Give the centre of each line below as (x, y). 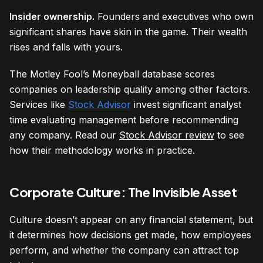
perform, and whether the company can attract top (124, 250)
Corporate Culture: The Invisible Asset (123, 192)
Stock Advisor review (167, 135)
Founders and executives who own (174, 17)
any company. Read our (64, 135)
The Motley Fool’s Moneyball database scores (112, 74)
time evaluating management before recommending (124, 120)
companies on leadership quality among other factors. (130, 90)
